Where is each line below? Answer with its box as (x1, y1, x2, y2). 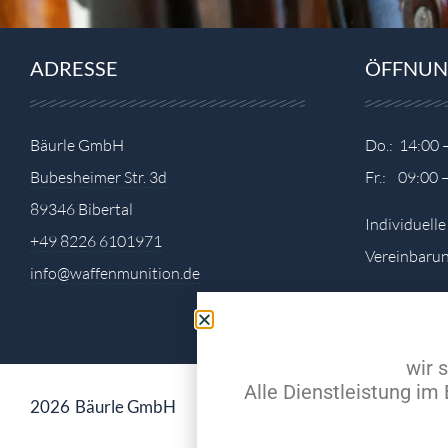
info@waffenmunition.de (30, 263, 200, 284)
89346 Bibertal (30, 199, 133, 220)
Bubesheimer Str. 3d (30, 167, 167, 188)
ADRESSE (30, 56, 118, 81)
